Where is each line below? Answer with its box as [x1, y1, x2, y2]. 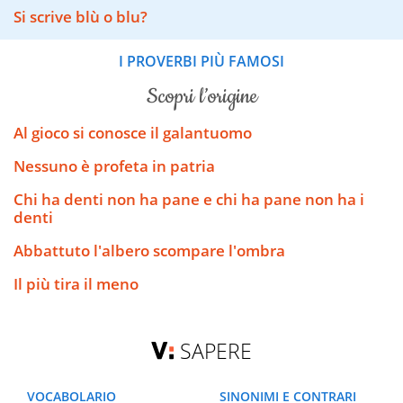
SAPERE [180, 336, 253, 365]
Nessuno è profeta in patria [13, 155, 215, 176]
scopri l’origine [157, 83, 257, 112]
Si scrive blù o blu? [13, 6, 148, 28]
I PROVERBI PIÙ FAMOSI [119, 51, 284, 72]
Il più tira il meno [13, 273, 139, 294]
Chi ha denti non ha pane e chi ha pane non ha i [13, 188, 364, 210]
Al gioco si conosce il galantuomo [13, 121, 252, 143]
